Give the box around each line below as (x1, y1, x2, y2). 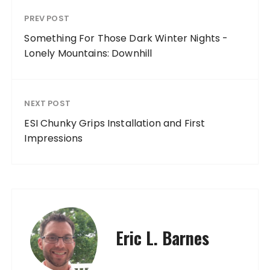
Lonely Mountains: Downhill (24, 46, 152, 61)
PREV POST (24, 13, 69, 25)
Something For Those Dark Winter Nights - (24, 31, 228, 46)
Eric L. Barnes (116, 225, 210, 251)
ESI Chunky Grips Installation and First (24, 116, 206, 131)
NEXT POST (24, 98, 71, 110)
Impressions (24, 131, 83, 146)
